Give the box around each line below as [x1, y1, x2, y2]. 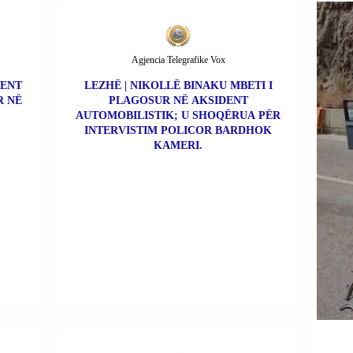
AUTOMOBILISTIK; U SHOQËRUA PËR [76, 110, 281, 122]
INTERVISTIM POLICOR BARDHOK [84, 124, 272, 137]
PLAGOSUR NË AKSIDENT [108, 95, 248, 107]
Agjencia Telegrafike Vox [131, 54, 225, 66]
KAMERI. [154, 139, 203, 152]
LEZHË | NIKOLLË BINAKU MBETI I [84, 80, 273, 92]
